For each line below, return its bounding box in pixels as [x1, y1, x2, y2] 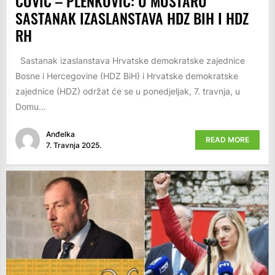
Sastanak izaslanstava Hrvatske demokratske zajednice [15, 55, 245, 66]
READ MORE [206, 134, 249, 144]
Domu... [15, 101, 46, 112]
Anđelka [46, 129, 75, 139]
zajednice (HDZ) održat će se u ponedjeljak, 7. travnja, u [15, 86, 240, 97]
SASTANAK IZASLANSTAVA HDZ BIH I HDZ [15, 7, 249, 29]
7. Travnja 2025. [46, 140, 101, 150]
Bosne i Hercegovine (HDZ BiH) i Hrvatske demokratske [15, 71, 238, 82]
